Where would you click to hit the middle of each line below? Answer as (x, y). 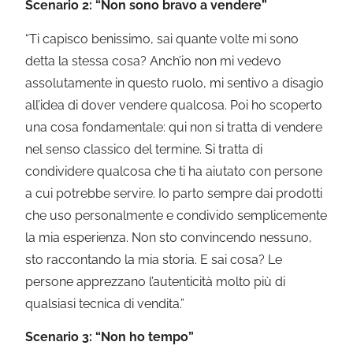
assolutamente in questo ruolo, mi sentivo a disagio (175, 83)
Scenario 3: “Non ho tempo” (110, 337)
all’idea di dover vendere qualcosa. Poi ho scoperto (174, 105)
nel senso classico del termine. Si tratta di (144, 149)
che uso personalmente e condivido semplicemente (176, 215)
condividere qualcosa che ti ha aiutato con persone (174, 171)
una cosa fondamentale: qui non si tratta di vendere (174, 127)
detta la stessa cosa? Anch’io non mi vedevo (154, 61)
